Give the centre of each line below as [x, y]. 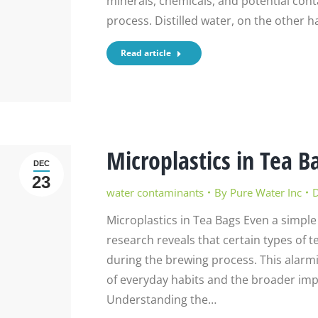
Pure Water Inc [265, 193]
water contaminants [155, 193]
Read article [146, 53]
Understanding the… [161, 300]
